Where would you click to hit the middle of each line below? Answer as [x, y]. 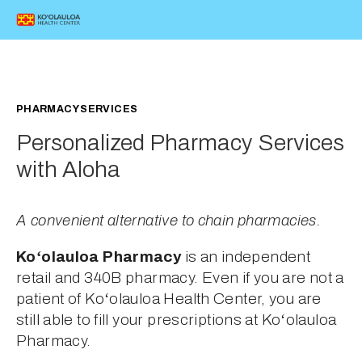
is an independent [246, 256]
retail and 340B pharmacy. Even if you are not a [180, 277]
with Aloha [69, 169]
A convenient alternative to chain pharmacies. [169, 220]
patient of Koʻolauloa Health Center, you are [169, 298]
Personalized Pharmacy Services [181, 142]
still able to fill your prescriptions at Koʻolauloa [177, 319]
